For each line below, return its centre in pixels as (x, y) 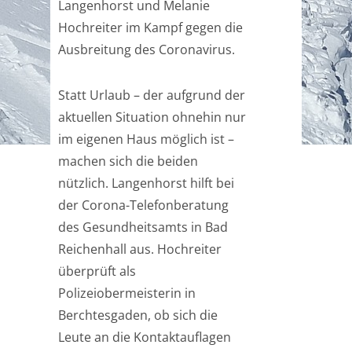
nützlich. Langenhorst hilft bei (146, 183)
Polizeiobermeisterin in (127, 293)
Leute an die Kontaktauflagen (145, 337)
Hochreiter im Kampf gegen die (150, 27)
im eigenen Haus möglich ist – (146, 139)
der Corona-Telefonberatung (143, 205)
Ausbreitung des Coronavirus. (147, 49)
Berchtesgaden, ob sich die (138, 315)
